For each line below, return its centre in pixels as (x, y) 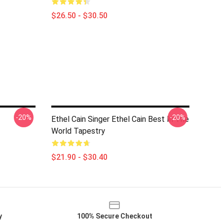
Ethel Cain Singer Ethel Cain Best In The (120, 119)
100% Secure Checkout (114, 216)
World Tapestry (78, 131)
